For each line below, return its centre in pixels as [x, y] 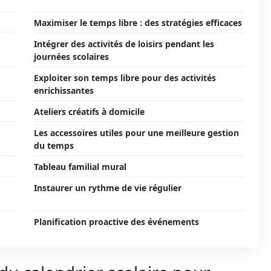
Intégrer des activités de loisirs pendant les [124, 44]
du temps [54, 145]
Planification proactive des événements [116, 222]
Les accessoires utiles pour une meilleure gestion [136, 133]
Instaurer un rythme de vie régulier [108, 188]
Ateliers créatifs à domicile [89, 112]
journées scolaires [71, 57]
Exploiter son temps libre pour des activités [125, 78]
